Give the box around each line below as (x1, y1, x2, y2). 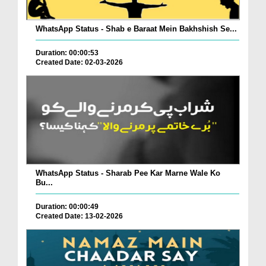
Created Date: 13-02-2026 (36, 212, 123, 221)
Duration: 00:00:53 (36, 49, 99, 58)
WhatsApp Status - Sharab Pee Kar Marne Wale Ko (36, 169, 220, 178)
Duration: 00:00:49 (36, 202, 99, 211)
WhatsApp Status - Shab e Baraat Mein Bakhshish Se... (36, 24, 237, 34)
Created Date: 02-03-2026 (36, 58, 123, 67)
